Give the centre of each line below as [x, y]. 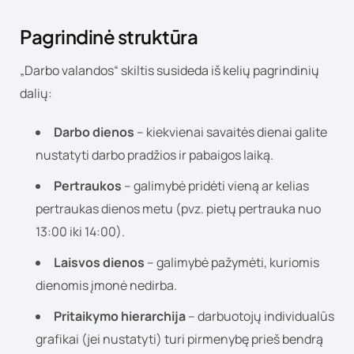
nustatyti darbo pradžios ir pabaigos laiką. [154, 154]
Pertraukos [88, 185]
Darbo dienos [94, 132]
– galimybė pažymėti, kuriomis [232, 262]
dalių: [36, 93]
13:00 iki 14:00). [80, 231]
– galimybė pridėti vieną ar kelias [215, 185]
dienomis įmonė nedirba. [106, 285]
